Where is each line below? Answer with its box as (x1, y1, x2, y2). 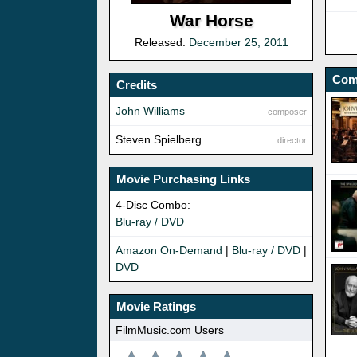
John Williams (116, 104, 185, 118)
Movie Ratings (116, 300, 196, 314)
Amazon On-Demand (116, 244, 222, 257)
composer (268, 107, 308, 117)
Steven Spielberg (116, 133, 202, 147)
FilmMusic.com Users (116, 323, 224, 336)
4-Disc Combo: (116, 198, 190, 212)
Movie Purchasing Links (116, 172, 250, 186)
